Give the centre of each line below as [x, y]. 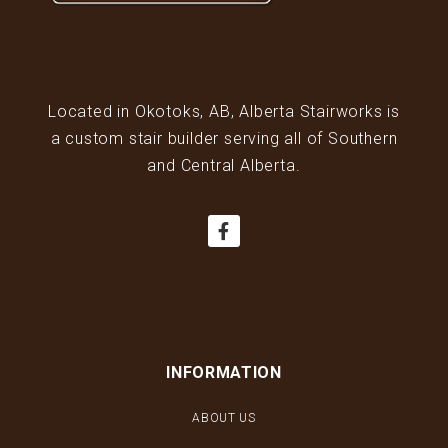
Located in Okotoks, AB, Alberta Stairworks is [224, 111]
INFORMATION [224, 373]
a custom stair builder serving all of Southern [224, 138]
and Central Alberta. [224, 165]
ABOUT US [224, 418]
